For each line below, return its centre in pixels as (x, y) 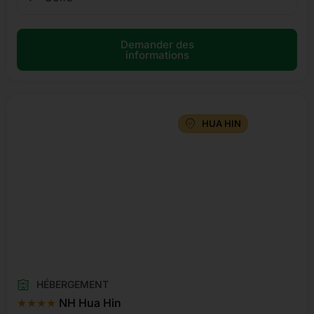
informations (157, 55)
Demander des (157, 45)
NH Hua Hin (89, 303)
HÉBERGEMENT (72, 285)
